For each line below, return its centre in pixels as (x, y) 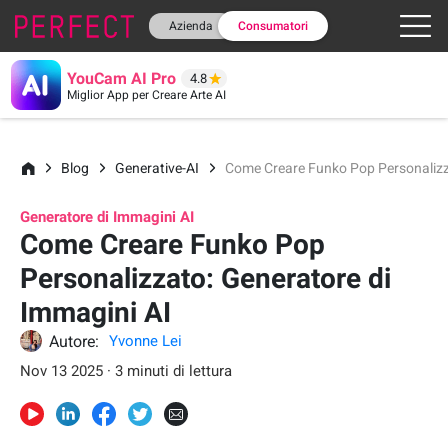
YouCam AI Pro (122, 78)
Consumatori (272, 26)
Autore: (74, 341)
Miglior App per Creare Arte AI (147, 94)
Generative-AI (157, 168)
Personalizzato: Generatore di (205, 278)
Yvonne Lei (145, 341)
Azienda (190, 26)
